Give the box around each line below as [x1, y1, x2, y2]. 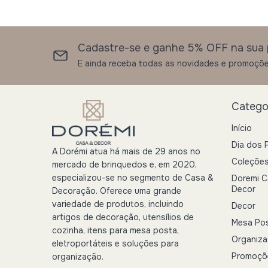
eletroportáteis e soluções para [52, 238, 179, 249]
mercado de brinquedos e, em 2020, [52, 159, 197, 170]
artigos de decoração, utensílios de [52, 212, 194, 223]
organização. [52, 251, 103, 263]
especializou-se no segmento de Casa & [52, 172, 214, 184]
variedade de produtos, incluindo [52, 199, 184, 210]
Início [232, 123, 252, 134]
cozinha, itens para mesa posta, [52, 225, 179, 236]
